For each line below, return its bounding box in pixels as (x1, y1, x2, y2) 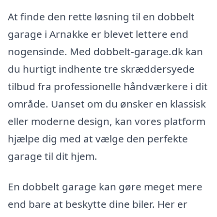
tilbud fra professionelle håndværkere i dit (8, 79, 208, 93)
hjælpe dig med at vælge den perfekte (8, 131, 188, 145)
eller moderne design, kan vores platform (8, 114, 205, 128)
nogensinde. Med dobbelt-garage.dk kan (8, 44, 203, 58)
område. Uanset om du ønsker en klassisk (8, 96, 206, 110)
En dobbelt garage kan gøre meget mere (8, 180, 202, 194)
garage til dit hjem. (8, 149, 97, 163)
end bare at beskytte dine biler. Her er (8, 197, 187, 211)
